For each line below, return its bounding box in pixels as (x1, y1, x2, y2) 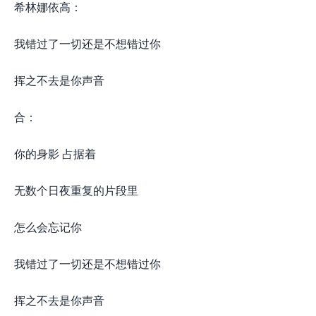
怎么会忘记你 (14, 219, 82, 235)
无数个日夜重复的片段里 (14, 182, 138, 198)
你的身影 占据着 (14, 145, 96, 162)
